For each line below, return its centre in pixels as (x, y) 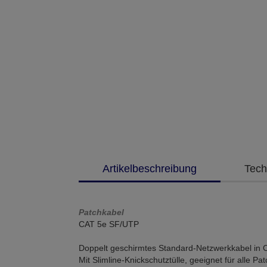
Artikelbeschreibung (150, 169)
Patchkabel (101, 212)
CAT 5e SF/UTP (109, 224)
